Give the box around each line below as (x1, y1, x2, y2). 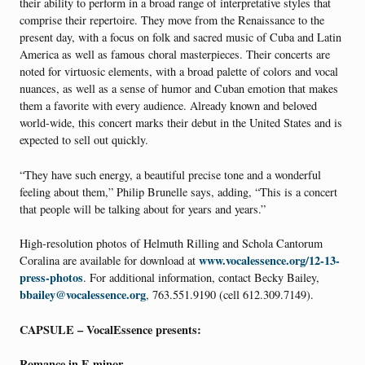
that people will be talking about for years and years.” (20, 200, 266, 217)
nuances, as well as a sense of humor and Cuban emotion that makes (20, 80, 338, 96)
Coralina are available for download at (20, 253, 199, 269)
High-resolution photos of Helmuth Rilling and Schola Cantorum (20, 235, 323, 252)
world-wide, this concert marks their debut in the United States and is (20, 114, 342, 130)
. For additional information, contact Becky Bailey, (83, 270, 319, 286)
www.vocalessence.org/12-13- (199, 252, 340, 270)
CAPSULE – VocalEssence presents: (20, 320, 201, 338)
